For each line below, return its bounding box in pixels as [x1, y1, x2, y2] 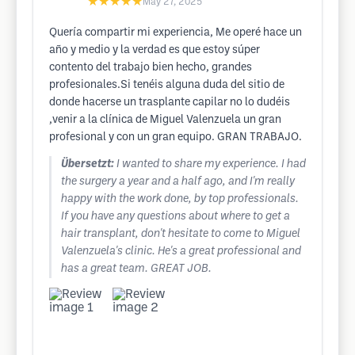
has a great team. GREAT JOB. [61, 264, 212, 274]
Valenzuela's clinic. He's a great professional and [61, 246, 301, 257]
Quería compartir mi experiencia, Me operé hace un [49, 28, 302, 38]
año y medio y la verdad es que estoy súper [49, 45, 260, 55]
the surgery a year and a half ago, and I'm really [61, 177, 295, 187]
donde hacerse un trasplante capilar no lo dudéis [49, 97, 290, 108]
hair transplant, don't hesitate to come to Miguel [61, 229, 300, 239]
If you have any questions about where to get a [61, 212, 290, 222]
